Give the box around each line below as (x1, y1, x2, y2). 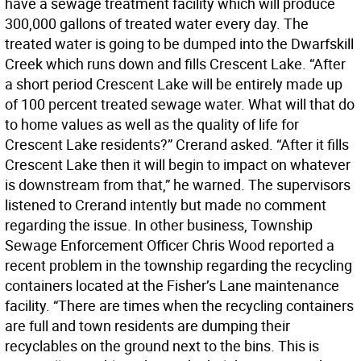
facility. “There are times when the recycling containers (5, 296, 354, 315)
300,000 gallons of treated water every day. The (5, 14, 309, 33)
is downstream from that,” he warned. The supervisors (5, 175, 351, 194)
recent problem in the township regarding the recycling (5, 255, 352, 275)
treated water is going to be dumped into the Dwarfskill (5, 34, 354, 53)
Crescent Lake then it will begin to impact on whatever (5, 155, 351, 174)
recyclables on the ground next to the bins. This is (5, 336, 319, 355)
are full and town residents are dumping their (5, 316, 290, 335)
